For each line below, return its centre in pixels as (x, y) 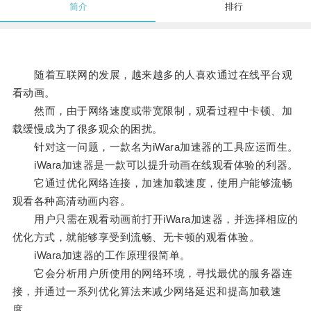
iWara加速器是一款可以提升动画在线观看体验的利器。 (155, 165)
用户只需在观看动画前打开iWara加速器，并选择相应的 (155, 219)
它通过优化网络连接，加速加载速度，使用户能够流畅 (152, 183)
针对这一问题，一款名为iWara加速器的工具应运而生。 (155, 147)
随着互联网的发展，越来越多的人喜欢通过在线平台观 (152, 75)
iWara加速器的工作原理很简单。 (101, 255)
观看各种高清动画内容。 (72, 201)
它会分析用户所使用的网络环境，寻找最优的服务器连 (152, 274)
